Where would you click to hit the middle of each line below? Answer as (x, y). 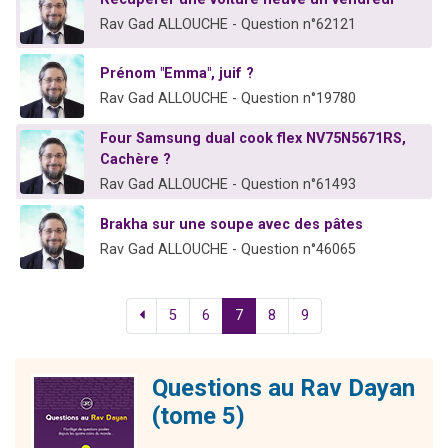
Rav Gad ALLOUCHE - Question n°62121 (228, 25)
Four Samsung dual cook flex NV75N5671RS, (253, 139)
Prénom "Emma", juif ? (177, 74)
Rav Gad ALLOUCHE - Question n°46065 (228, 250)
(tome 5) (198, 416)
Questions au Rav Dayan (283, 388)
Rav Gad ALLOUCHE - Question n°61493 (228, 185)
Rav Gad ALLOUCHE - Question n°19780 (228, 99)
